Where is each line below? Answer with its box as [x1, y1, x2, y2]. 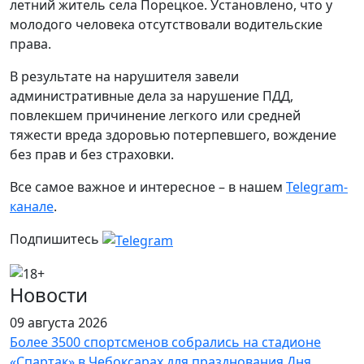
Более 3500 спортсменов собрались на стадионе [10, 333, 321, 352]
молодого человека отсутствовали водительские [10, 15, 323, 33]
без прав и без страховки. [10, 145, 174, 163]
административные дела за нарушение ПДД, [10, 87, 293, 105]
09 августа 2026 [10, 314, 107, 332]
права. [10, 35, 51, 53]
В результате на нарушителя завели [10, 67, 239, 85]
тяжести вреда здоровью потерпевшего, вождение [10, 126, 336, 144]
